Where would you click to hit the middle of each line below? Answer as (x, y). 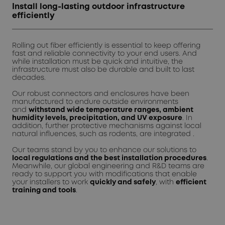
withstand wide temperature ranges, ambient (111, 110)
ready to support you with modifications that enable (104, 175)
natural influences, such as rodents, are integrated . (104, 134)
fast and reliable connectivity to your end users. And (104, 54)
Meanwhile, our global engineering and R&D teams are (108, 166)
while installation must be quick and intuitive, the (97, 62)
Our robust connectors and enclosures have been (101, 94)
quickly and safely (123, 183)
